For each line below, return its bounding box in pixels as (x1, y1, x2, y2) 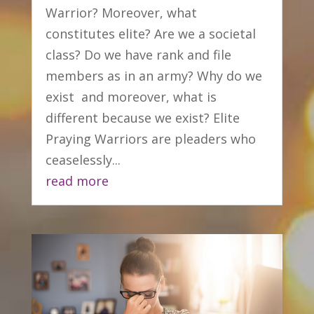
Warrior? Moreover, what (45, 4, 197, 21)
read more (45, 172, 109, 189)
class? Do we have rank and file (45, 46, 231, 63)
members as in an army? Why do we (45, 67, 262, 84)
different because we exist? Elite (45, 109, 240, 126)
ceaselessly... (45, 151, 121, 168)
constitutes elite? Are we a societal (45, 25, 256, 42)
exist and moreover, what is (45, 88, 217, 105)
